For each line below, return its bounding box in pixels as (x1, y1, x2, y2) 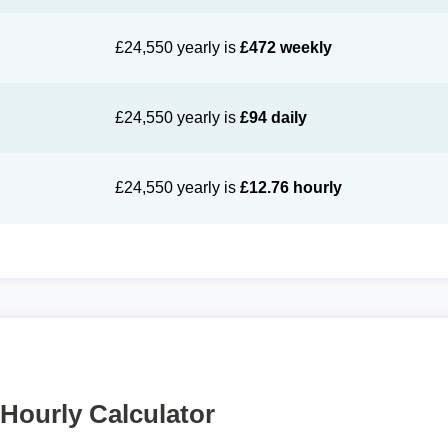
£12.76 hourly (240, 179, 343, 196)
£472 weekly (240, 39, 333, 56)
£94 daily (240, 109, 308, 126)
